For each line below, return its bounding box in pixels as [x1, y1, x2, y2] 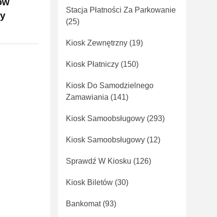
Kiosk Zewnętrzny [66, 39, 127, 47]
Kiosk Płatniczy [66, 60, 119, 68]
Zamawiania [66, 93, 108, 101]
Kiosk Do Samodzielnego [66, 81, 154, 90]
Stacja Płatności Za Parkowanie [66, 6, 176, 14]
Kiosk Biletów [66, 178, 113, 186]
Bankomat [66, 200, 101, 208]
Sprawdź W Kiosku [66, 157, 131, 165]
